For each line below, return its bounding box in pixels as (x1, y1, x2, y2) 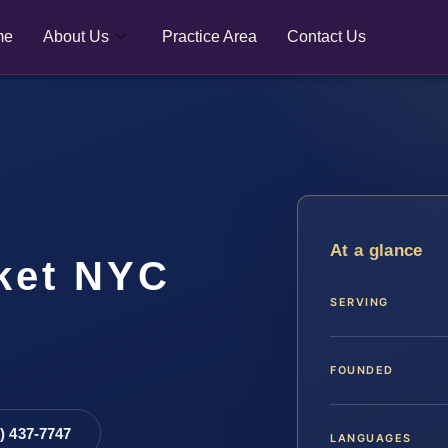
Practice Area (162, 28, 258, 45)
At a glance (330, 241, 423, 260)
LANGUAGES (330, 431, 412, 446)
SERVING (330, 295, 389, 310)
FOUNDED (330, 363, 394, 378)
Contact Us (287, 28, 367, 45)
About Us (43, 28, 110, 45)
